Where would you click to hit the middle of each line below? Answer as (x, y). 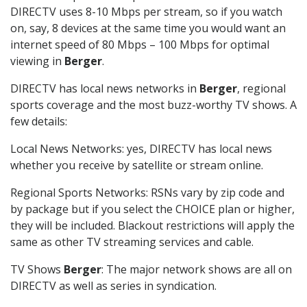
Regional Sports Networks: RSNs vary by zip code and (147, 193)
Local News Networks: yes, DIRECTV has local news (141, 149)
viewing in (37, 61)
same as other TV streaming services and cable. (132, 242)
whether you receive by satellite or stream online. (137, 165)
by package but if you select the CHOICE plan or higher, (152, 209)
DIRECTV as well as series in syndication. (113, 286)
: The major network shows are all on (197, 270)
